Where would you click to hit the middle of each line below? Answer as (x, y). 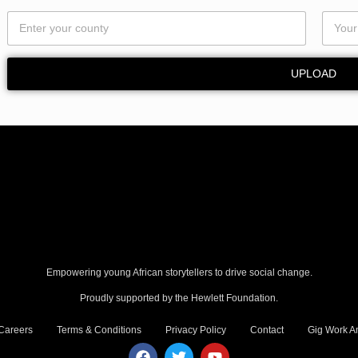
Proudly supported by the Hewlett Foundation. (179, 298)
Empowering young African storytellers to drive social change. (179, 273)
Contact (267, 330)
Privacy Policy (196, 330)
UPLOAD (314, 74)
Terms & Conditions (99, 330)
